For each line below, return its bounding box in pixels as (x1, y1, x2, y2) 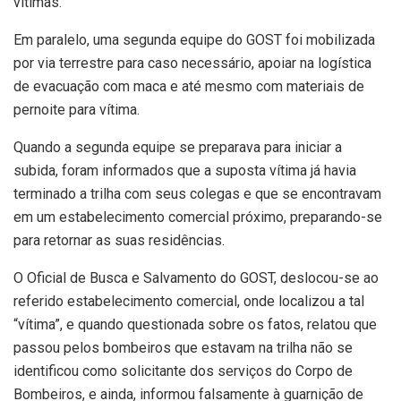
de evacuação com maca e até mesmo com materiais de (13, 77, 364, 95)
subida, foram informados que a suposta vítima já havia (13, 161, 356, 179)
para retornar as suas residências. (13, 231, 225, 249)
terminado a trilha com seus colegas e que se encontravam (13, 184, 381, 202)
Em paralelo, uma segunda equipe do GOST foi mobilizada (13, 30, 375, 48)
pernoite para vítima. (13, 100, 140, 118)
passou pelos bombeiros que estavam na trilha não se (13, 338, 353, 356)
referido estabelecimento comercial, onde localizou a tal (13, 292, 364, 310)
